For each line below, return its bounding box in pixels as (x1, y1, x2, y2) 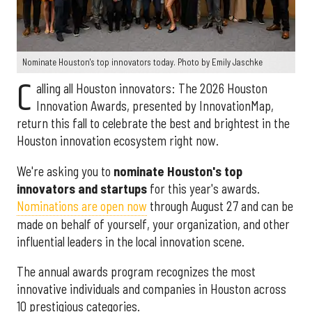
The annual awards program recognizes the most (17, 263, 256, 279)
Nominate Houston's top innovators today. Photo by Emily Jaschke (22, 56, 263, 68)
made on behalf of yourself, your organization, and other (17, 216, 290, 232)
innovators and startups (17, 180, 147, 196)
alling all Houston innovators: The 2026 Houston (36, 81, 267, 97)
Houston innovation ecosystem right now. (17, 133, 219, 149)
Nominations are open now (17, 198, 147, 214)
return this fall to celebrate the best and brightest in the (17, 116, 290, 132)
